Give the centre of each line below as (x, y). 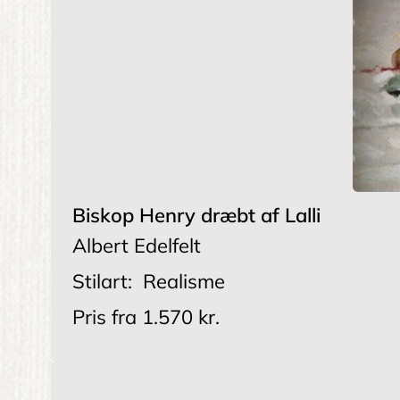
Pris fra (104, 317)
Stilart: (102, 282)
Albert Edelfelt (137, 246)
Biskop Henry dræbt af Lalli (196, 216)
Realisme (184, 282)
